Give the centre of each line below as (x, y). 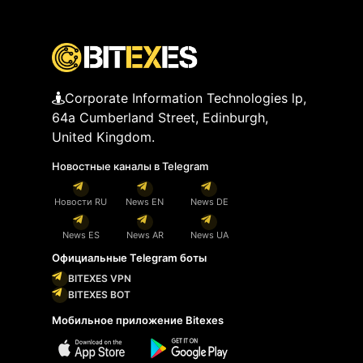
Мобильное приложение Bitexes (138, 320)
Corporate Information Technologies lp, (186, 98)
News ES (81, 235)
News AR (145, 235)
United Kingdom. (103, 137)
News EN (145, 202)
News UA (209, 235)
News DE (209, 202)
